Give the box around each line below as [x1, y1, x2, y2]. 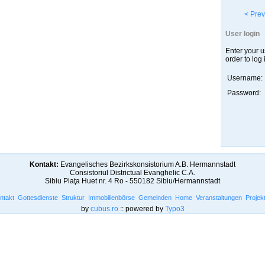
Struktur [62, 194, 85, 201]
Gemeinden [138, 194, 172, 201]
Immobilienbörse [88, 194, 135, 201]
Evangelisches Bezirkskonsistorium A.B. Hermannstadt [59, 160, 235, 169]
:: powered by [118, 205, 165, 213]
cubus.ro [90, 205, 118, 213]
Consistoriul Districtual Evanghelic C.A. [70, 169, 195, 177]
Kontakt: [30, 160, 59, 169]
